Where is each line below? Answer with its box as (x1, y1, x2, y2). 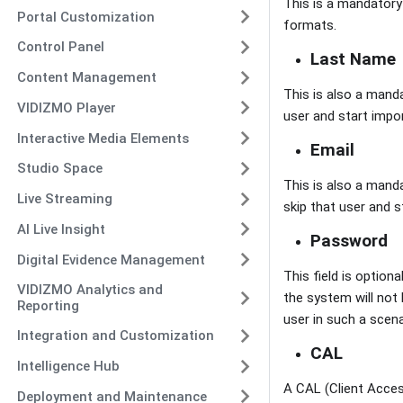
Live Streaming (16, 191, 112, 207)
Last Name (310, 49, 396, 69)
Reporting (16, 297, 79, 314)
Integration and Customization (16, 327, 214, 345)
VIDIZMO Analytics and (16, 281, 163, 298)
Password (310, 230, 388, 251)
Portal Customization (16, 8, 155, 25)
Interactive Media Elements (16, 130, 189, 147)
